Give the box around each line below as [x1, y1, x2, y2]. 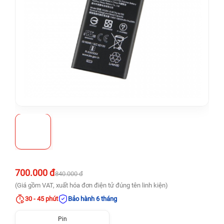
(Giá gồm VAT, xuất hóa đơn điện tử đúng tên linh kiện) [15, 181, 168, 189]
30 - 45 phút [25, 195, 58, 202]
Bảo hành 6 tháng [68, 195, 117, 202]
